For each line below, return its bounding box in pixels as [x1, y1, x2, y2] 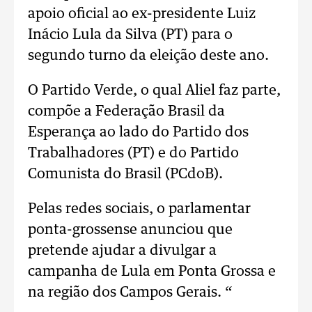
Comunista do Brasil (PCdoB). [28, 167, 223, 181]
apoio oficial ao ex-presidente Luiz [28, 7, 256, 21]
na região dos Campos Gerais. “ [28, 286, 233, 299]
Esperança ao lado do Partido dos [28, 125, 249, 139]
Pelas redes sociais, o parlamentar [28, 202, 251, 216]
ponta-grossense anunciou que [28, 223, 233, 237]
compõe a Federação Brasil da [28, 104, 225, 118]
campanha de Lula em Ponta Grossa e [28, 265, 276, 279]
